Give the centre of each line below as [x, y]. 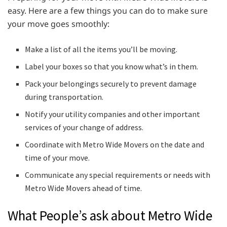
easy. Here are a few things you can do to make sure [108, 11]
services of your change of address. [84, 127]
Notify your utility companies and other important [113, 114]
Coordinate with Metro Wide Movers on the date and [115, 145]
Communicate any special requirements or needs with [118, 175]
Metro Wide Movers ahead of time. [84, 188]
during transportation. [64, 97]
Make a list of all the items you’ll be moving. [101, 49]
